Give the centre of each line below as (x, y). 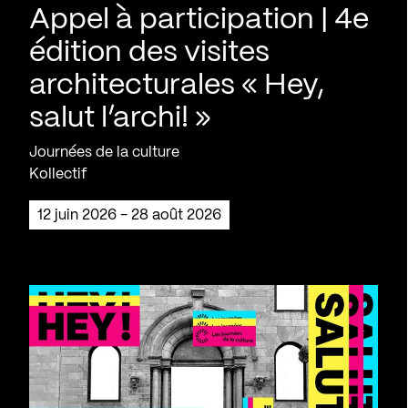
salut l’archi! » (120, 118)
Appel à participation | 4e (199, 20)
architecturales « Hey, (177, 85)
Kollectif (58, 174)
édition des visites (149, 52)
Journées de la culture (104, 152)
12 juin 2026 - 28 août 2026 (132, 215)
